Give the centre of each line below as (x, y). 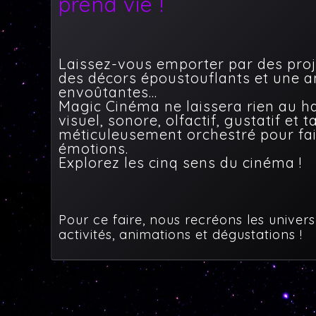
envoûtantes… (108, 92)
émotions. (93, 148)
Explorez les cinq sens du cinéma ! (180, 163)
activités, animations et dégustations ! (181, 235)
